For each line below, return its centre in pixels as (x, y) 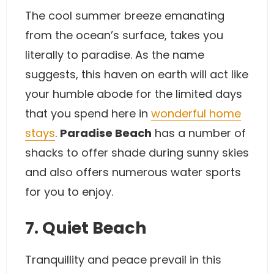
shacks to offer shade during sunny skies (137, 153)
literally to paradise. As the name (115, 55)
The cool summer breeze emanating (125, 16)
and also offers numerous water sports (133, 172)
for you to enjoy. (69, 192)
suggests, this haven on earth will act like (137, 74)
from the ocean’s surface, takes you (124, 35)
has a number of (199, 133)
